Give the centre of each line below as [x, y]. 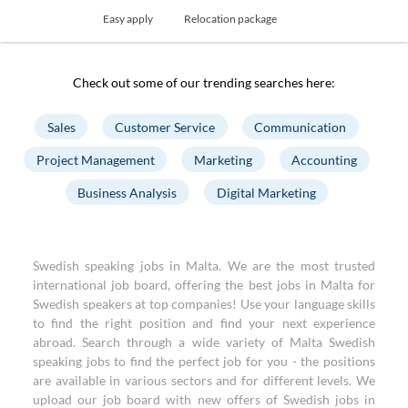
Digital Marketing [266, 192]
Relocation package [230, 19]
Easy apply [127, 19]
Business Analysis [127, 192]
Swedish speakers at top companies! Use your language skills [204, 304]
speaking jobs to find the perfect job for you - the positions [204, 361]
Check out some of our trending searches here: [204, 82]
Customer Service [165, 127]
